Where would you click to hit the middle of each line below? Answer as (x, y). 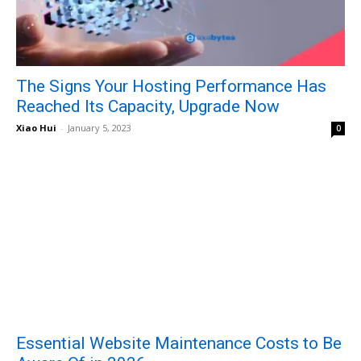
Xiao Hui (36, 128)
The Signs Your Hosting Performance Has (171, 87)
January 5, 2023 (100, 128)
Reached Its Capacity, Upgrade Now (150, 107)
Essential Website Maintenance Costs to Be (179, 343)
